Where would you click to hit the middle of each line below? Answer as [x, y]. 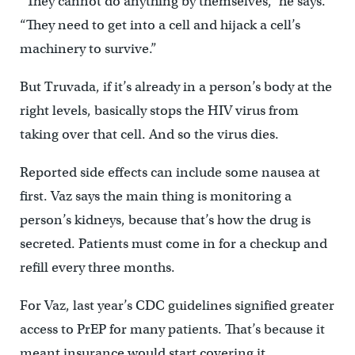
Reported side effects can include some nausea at [170, 172]
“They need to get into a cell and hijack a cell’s [160, 25]
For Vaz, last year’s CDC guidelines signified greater [177, 305]
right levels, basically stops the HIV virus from [159, 110]
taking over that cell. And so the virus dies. [149, 134]
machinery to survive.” [88, 48]
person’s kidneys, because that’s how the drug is [165, 219]
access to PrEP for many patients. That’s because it [172, 329]
